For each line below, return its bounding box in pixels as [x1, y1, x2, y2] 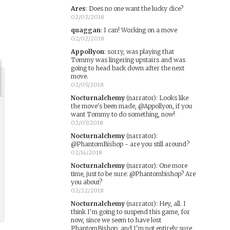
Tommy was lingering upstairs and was [70, 56, 185, 64]
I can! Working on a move [103, 26, 177, 34]
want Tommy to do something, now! [70, 110, 175, 118]
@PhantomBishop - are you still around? [70, 140, 189, 148]
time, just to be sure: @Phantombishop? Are [70, 170, 196, 178]
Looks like [159, 94, 188, 102]
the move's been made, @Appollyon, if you [70, 102, 192, 110]
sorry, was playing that [107, 48, 174, 55]
